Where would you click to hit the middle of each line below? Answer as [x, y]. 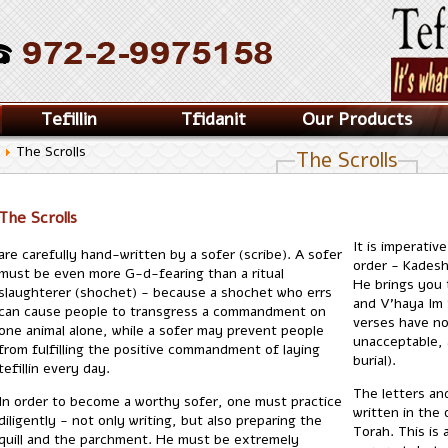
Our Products [357, 119]
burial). [374, 360]
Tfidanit [213, 119]
